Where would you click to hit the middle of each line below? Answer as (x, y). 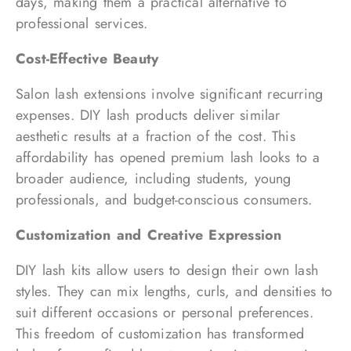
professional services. (82, 24)
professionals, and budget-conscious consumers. (164, 200)
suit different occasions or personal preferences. (165, 313)
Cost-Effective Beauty (87, 59)
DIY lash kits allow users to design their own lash (167, 270)
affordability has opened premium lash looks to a (168, 157)
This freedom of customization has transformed (160, 334)
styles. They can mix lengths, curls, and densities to (174, 291)
